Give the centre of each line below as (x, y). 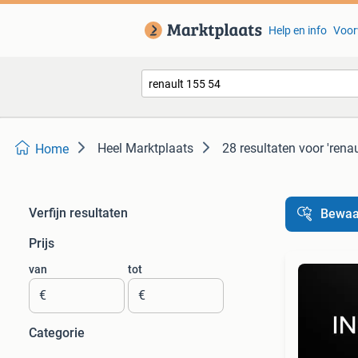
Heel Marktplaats (145, 148)
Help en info (297, 30)
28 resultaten (259, 148)
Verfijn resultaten (78, 213)
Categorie (57, 333)
